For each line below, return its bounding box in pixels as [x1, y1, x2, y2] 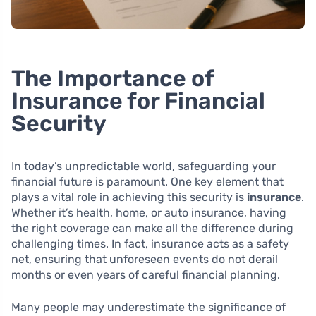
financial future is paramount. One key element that [11, 175, 284, 189]
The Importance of [11, 65, 214, 92]
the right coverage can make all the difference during [11, 221, 293, 236]
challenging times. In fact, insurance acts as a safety [11, 237, 289, 251]
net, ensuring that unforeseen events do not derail [11, 253, 278, 267]
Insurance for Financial [11, 87, 265, 115]
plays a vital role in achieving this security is [11, 190, 247, 205]
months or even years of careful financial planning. [11, 268, 280, 282]
